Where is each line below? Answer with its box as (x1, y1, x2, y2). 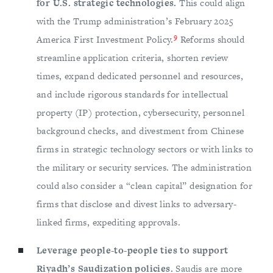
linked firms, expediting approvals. (37, 216, 180, 229)
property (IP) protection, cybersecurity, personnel (37, 106, 244, 119)
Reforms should (177, 33, 245, 46)
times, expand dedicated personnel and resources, (37, 69, 244, 83)
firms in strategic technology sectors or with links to (37, 143, 253, 156)
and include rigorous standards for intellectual (37, 88, 229, 101)
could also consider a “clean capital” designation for (37, 179, 253, 193)
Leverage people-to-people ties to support (37, 244, 229, 257)
